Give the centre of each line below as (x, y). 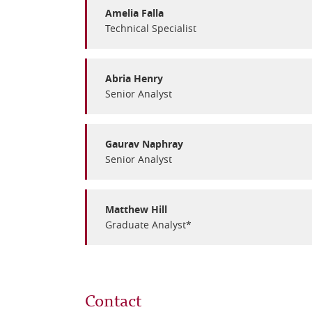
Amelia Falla (134, 13)
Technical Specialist (151, 28)
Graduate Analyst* (148, 225)
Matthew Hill (136, 209)
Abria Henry (134, 78)
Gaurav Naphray (144, 144)
